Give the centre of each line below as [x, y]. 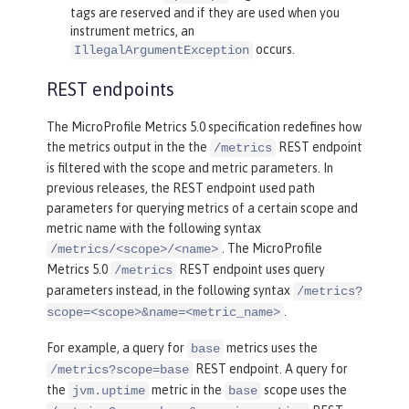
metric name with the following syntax [154, 229]
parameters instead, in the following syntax [170, 291]
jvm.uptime [109, 391]
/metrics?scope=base [120, 370]
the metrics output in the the [128, 147]
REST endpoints [110, 89]
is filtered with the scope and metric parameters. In [190, 168]
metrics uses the [271, 348]
